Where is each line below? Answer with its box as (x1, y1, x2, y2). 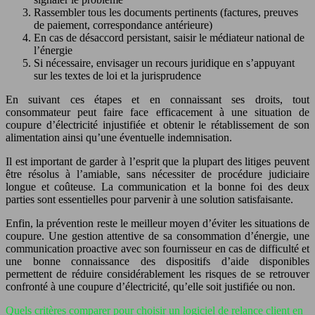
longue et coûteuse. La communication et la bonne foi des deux (6, 180, 309, 193)
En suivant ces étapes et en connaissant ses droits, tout (6, 93, 309, 105)
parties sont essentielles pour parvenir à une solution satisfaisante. (6, 193, 293, 205)
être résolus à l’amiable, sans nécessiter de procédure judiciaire (6, 167, 309, 180)
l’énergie (34, 44, 72, 56)
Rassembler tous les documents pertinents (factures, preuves (34, 6, 298, 18)
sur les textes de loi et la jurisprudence (34, 69, 201, 82)
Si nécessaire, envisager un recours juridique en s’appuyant (34, 56, 295, 69)
